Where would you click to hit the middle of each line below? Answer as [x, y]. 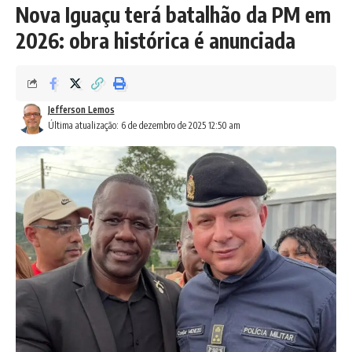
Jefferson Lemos [81, 109]
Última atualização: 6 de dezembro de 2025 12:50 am [144, 125]
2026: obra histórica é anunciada [156, 40]
